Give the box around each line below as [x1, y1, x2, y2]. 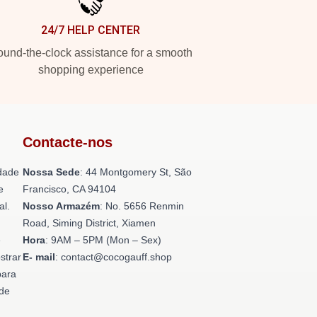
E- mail [23, 251, 55, 263]
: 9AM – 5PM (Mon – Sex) [45, 234, 161, 246]
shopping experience [38, 64, 144, 76]
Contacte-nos [23, 134, 113, 150]
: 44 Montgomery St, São [80, 166, 192, 178]
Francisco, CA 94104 [23, 183, 116, 195]
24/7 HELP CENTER [41, 23, 140, 37]
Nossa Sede [23, 166, 80, 178]
